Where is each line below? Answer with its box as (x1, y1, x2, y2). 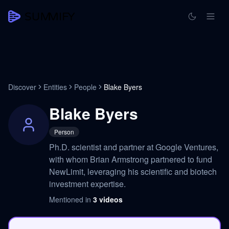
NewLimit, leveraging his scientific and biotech (49, 166, 217, 177)
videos (99, 194, 123, 204)
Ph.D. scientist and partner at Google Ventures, (49, 141, 218, 153)
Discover (8, 82, 36, 92)
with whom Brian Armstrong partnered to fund (49, 153, 212, 165)
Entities (43, 82, 67, 92)
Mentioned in (49, 194, 93, 204)
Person (54, 127, 74, 136)
